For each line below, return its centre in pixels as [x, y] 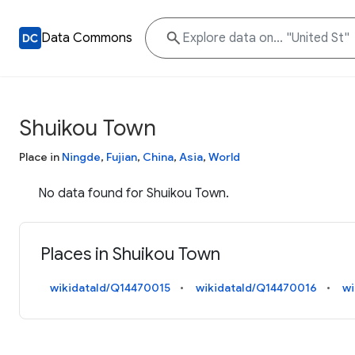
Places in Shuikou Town [131, 254]
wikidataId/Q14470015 [111, 288]
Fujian [122, 157]
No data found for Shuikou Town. [134, 193]
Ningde [81, 157]
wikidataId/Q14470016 [257, 288]
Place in [40, 157]
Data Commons [87, 38]
